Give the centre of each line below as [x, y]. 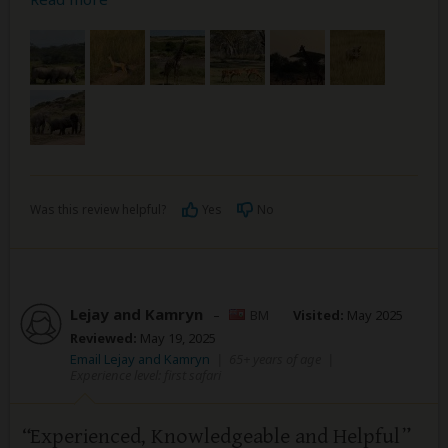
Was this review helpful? [98, 209]
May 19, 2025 [176, 337]
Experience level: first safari [145, 374]
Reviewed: [103, 337]
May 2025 [373, 314]
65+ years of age [275, 358]
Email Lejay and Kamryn [140, 358]
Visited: [318, 314]
